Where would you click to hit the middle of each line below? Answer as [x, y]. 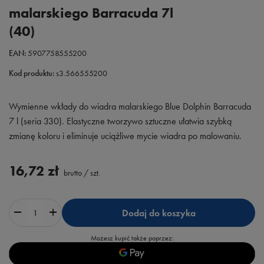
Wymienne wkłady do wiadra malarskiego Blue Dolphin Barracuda [130, 106]
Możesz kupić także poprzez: [132, 238]
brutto [72, 173]
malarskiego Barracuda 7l [91, 13]
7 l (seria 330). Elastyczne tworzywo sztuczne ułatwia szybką [120, 121]
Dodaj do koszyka [159, 213]
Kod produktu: [32, 73]
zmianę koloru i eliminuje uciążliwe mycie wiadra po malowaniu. [125, 136]
